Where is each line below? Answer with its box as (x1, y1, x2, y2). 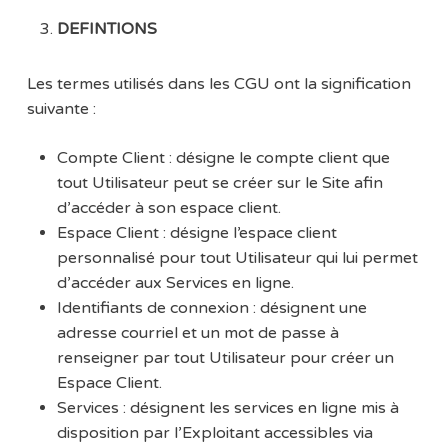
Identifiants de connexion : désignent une (56, 298, 367, 319)
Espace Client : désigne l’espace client (56, 223, 337, 244)
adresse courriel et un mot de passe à (56, 323, 339, 344)
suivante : (26, 99, 96, 120)
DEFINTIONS (56, 19, 157, 40)
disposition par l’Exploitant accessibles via (56, 423, 373, 444)
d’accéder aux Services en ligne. (56, 273, 294, 294)
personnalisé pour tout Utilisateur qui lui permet (56, 248, 418, 269)
